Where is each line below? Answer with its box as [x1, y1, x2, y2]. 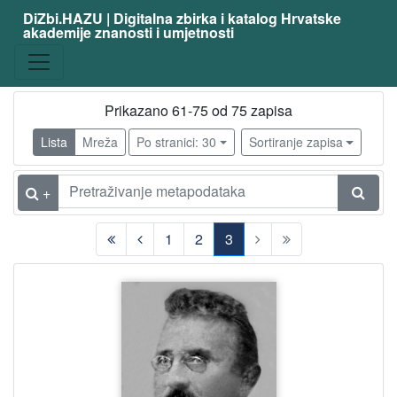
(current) [213, 254, 266, 276]
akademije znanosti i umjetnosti [22, 22, 234, 43]
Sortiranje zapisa [248, 133, 343, 152]
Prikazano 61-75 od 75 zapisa [105, 100, 292, 121]
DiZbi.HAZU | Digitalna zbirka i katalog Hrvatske [22, 8, 341, 28]
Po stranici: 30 [136, 133, 217, 152]
